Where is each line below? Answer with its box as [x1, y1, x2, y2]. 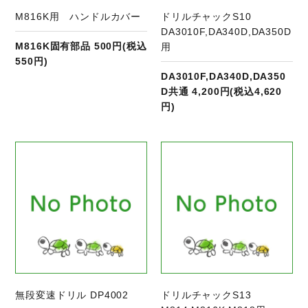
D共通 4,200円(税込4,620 [161, 86, 283, 98]
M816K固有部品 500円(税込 [15, 41, 147, 52]
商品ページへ [65, 144, 126, 155]
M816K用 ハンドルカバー [15, 11, 142, 23]
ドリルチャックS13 [161, 289, 262, 300]
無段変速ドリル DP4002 [15, 289, 129, 300]
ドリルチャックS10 [161, 11, 262, 23]
